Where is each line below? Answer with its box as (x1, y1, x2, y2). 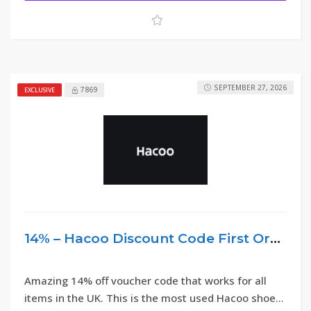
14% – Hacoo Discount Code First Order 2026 (270, 230, 280, 246)
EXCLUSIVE (24, 85, 55, 95)
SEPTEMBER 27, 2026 (214, 83, 287, 92)
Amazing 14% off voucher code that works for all (24, 274, 267, 287)
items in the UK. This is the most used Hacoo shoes (24, 291, 281, 305)
